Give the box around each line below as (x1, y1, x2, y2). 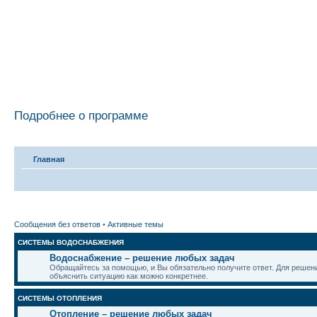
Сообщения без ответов (14, 219, 100, 229)
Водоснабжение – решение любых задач (50, 252, 235, 263)
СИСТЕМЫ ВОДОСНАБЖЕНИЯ (18, 238, 124, 246)
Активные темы (108, 219, 163, 229)
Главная (33, 155, 64, 163)
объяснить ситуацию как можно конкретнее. (50, 271, 208, 280)
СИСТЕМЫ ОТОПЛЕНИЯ (18, 294, 102, 302)
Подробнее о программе (14, 108, 148, 122)
